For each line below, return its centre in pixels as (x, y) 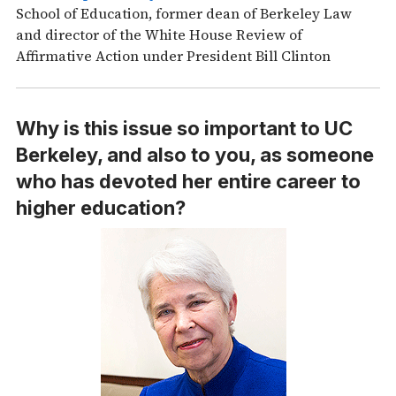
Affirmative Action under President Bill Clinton (173, 56)
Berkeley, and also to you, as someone (195, 155)
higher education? (101, 208)
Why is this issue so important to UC (184, 129)
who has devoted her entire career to (188, 182)
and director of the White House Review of (159, 35)
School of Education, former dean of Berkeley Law (184, 14)
